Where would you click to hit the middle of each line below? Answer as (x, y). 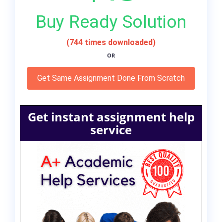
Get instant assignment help (111, 117)
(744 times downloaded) (111, 43)
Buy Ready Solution (111, 22)
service (111, 130)
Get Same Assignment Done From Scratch (111, 78)
